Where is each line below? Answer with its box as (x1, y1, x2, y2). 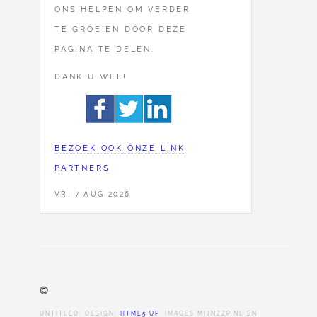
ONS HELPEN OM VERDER (54, 4, 191, 15)
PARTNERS (54, 162, 110, 173)
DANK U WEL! (54, 71, 127, 82)
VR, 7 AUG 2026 (54, 190, 131, 199)
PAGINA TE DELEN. (54, 44, 155, 54)
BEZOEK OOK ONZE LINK (54, 142, 186, 153)
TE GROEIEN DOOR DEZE (54, 24, 188, 35)
